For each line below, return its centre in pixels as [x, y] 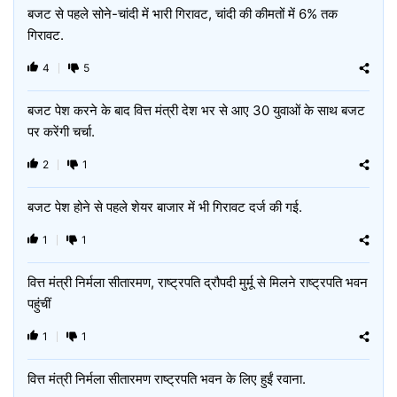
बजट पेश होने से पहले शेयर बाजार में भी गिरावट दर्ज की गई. [165, 207]
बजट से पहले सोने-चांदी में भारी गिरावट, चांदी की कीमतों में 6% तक [183, 14]
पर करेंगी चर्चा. [61, 132]
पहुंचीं [39, 304]
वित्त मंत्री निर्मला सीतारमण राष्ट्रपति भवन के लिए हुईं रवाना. [167, 379]
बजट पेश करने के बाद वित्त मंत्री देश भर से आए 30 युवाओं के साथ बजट [196, 110]
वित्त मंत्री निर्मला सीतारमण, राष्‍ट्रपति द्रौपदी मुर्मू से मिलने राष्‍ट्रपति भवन [198, 282]
